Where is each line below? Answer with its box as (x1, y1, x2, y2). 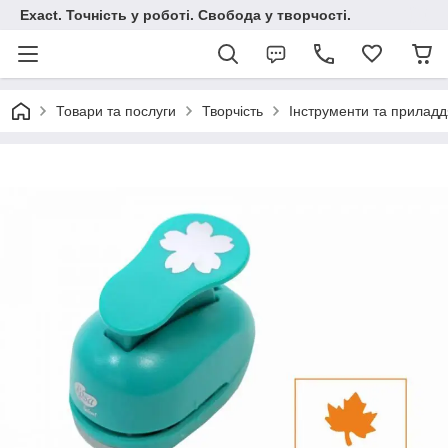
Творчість (202, 103, 263, 119)
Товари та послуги (56, 103, 176, 119)
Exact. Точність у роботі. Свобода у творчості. (20, 7, 351, 23)
